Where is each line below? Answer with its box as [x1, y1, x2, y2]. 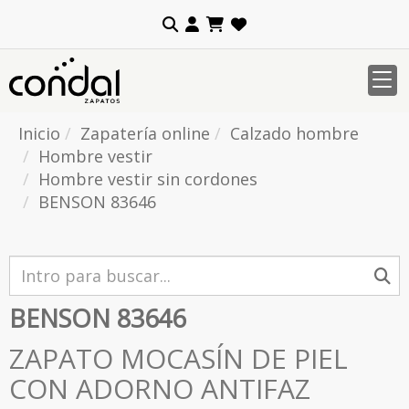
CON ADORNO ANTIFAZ [9, 369, 310, 407]
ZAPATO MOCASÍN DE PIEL [9, 339, 348, 377]
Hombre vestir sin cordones [38, 168, 257, 190]
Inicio [18, 122, 60, 144]
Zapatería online [80, 122, 210, 144]
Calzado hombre [230, 122, 359, 144]
